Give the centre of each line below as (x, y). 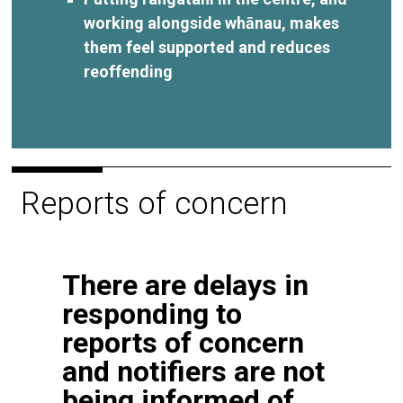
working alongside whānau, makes (212, 22)
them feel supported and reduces (207, 47)
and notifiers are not (193, 372)
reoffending (129, 71)
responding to (152, 314)
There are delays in (185, 286)
